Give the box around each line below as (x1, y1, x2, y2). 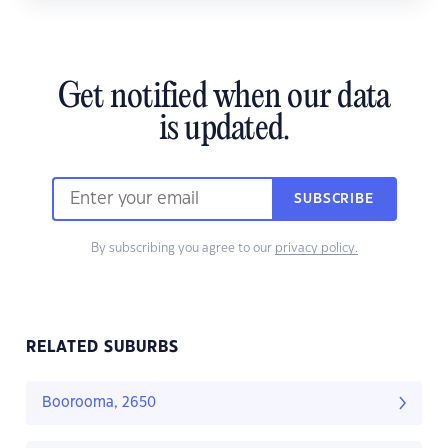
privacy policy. (274, 242, 358, 255)
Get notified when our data (57, 79, 391, 118)
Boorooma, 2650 (42, 396, 156, 411)
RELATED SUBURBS (26, 340, 179, 356)
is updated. (158, 111, 290, 150)
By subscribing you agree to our (90, 242, 275, 255)
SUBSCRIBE (294, 193, 374, 206)
